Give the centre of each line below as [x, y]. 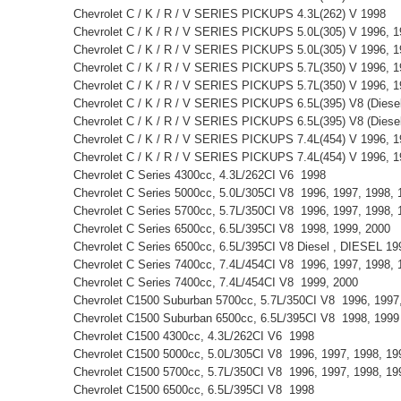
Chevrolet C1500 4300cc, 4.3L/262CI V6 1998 [197, 336]
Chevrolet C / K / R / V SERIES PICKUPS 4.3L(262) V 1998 [233, 13]
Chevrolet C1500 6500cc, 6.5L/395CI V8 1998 [197, 389]
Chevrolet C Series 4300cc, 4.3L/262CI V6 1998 [203, 175]
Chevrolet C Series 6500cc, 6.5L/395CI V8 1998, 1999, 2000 [235, 228]
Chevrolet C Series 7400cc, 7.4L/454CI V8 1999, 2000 [219, 282]
